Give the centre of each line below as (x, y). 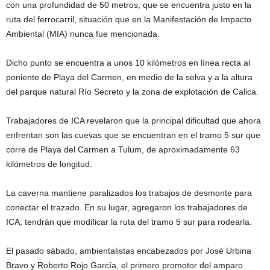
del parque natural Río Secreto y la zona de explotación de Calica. (132, 92)
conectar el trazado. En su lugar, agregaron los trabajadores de (127, 208)
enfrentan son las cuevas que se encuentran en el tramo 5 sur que (133, 135)
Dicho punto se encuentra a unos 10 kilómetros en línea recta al (128, 63)
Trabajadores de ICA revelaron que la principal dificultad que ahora (133, 121)
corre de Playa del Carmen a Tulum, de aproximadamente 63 (123, 150)
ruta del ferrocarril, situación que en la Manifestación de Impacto (129, 20)
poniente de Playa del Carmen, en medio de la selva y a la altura (129, 77)
